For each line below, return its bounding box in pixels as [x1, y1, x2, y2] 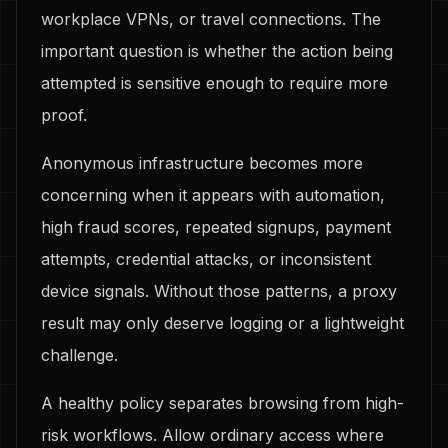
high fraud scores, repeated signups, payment [41, 217, 391, 237]
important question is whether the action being [41, 41, 393, 61]
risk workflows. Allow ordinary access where [41, 425, 384, 445]
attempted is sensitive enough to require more [41, 73, 388, 93]
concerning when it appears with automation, [41, 185, 385, 205]
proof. [41, 105, 87, 125]
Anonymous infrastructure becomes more [41, 153, 363, 173]
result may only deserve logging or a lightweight [41, 313, 404, 333]
